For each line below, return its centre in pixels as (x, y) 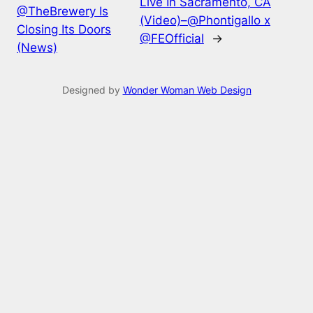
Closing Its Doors (64, 30)
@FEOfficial (172, 39)
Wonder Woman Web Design (187, 90)
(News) (37, 48)
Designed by (92, 90)
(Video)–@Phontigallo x (205, 21)
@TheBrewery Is (63, 12)
